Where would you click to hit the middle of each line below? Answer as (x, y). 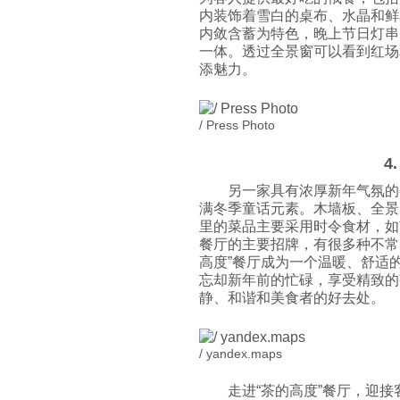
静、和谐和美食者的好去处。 (292, 298)
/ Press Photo (237, 125)
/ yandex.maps (241, 354)
